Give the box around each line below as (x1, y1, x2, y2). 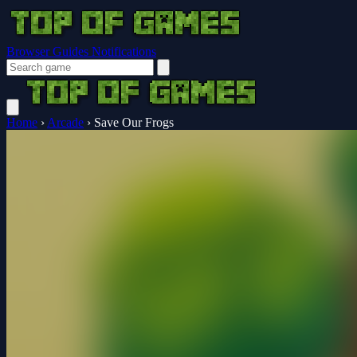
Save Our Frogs (94, 116, 174, 129)
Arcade (47, 116, 84, 129)
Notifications (92, 45, 156, 58)
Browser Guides (6, 45, 92, 58)
